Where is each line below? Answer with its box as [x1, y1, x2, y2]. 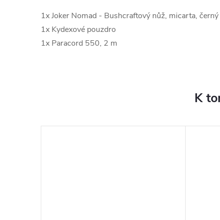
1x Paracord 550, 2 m [41, 37, 117, 49]
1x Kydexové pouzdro [41, 24, 116, 35]
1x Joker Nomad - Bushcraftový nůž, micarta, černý [41, 10, 219, 21]
